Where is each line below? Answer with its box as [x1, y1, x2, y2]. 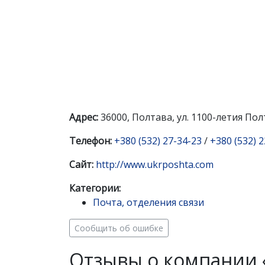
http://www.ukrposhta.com [96, 158, 214, 171]
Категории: [69, 182, 121, 195]
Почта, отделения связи [93, 196, 204, 209]
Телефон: [69, 134, 112, 147]
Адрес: [69, 111, 98, 124]
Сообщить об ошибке [75, 222, 163, 234]
